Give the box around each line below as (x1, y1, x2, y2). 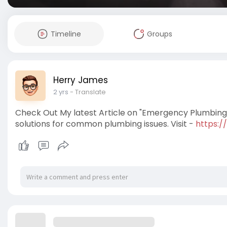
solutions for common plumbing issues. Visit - (15, 118, 196, 130)
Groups (146, 29, 172, 39)
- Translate (70, 87, 106, 97)
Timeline (50, 29, 81, 39)
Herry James (53, 74, 108, 86)
